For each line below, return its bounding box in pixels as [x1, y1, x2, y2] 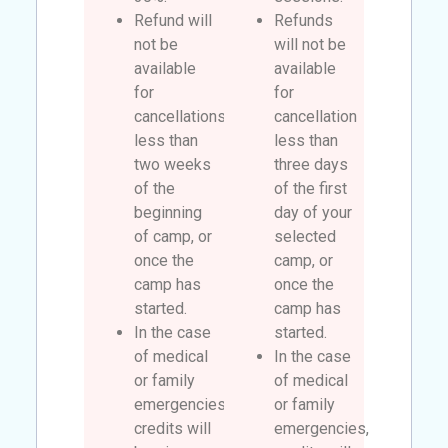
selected [274, 226, 336, 246]
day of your [274, 202, 352, 222]
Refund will [134, 10, 213, 30]
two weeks [134, 154, 212, 174]
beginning [134, 202, 203, 222]
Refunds [274, 10, 333, 30]
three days [274, 154, 348, 174]
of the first [274, 178, 347, 198]
